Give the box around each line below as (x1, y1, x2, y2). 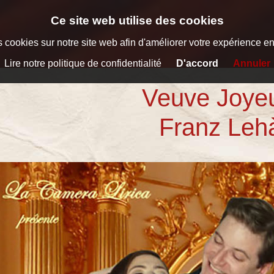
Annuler (232, 58, 270, 68)
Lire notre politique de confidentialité (4, 58, 161, 68)
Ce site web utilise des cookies (50, 14, 224, 27)
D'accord (176, 58, 218, 68)
